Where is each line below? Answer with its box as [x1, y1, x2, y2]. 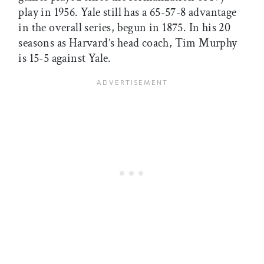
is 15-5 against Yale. [18, 50, 111, 66]
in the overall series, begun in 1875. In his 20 [18, 19, 231, 35]
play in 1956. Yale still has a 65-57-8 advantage [18, 4, 237, 20]
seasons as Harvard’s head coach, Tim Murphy [18, 35, 237, 51]
